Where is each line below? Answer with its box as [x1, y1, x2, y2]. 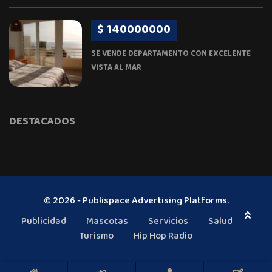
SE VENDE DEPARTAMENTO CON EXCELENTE [91, 47, 251, 61]
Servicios [148, 214, 188, 230]
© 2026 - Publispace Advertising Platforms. [43, 193, 229, 209]
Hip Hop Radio [134, 228, 192, 245]
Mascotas [86, 214, 128, 230]
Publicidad [21, 214, 66, 230]
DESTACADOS [9, 113, 75, 131]
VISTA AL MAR [91, 61, 141, 75]
